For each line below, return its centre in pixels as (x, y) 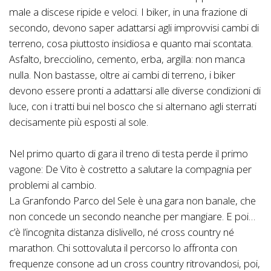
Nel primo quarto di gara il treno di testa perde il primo (129, 153)
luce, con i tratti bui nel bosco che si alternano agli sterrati (133, 106)
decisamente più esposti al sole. (79, 122)
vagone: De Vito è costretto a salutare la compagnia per (130, 169)
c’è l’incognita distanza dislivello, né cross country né (122, 232)
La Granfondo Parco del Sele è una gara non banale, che (132, 200)
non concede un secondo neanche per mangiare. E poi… (132, 216)
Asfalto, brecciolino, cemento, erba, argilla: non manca (127, 59)
